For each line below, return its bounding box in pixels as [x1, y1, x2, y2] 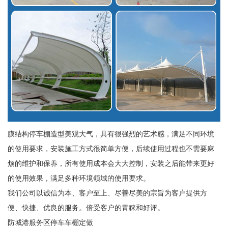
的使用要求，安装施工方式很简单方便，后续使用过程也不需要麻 [7, 145, 214, 153]
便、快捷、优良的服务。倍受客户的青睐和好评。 [7, 204, 164, 212]
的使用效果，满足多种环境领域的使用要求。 [7, 174, 150, 183]
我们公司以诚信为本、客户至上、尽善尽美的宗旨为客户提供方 [7, 189, 207, 197]
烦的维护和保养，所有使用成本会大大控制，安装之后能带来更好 [7, 159, 214, 168]
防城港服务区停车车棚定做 [7, 218, 93, 227]
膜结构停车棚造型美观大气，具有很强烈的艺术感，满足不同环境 [7, 130, 214, 138]
